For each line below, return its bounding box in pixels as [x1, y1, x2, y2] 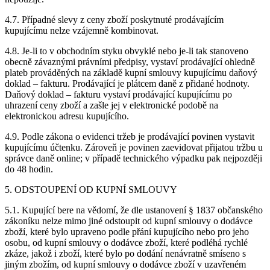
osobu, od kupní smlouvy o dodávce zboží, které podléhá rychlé [5, 237, 248, 248]
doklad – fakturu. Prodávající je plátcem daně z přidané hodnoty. [5, 78, 250, 89]
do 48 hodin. [5, 164, 53, 175]
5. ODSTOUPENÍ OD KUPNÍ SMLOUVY [5, 184, 177, 195]
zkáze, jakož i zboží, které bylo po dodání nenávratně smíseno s [5, 248, 246, 259]
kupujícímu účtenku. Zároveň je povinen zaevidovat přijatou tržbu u [5, 142, 263, 153]
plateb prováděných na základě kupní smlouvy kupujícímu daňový [5, 67, 257, 78]
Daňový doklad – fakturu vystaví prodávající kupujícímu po [5, 89, 232, 100]
